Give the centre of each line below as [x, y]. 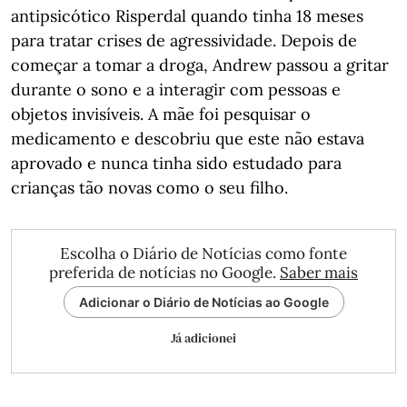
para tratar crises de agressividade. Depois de [184, 40]
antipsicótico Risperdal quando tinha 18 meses [187, 16]
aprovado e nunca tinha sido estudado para [176, 163]
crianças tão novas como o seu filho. [149, 188]
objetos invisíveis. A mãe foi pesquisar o [161, 114]
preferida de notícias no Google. [164, 273]
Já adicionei [203, 338]
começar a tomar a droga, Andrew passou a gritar [200, 65]
